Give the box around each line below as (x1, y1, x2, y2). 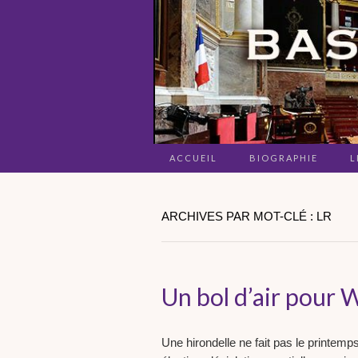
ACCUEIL (169, 153, 217, 164)
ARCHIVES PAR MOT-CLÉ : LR (161, 209, 332, 224)
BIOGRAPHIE (249, 153, 318, 164)
